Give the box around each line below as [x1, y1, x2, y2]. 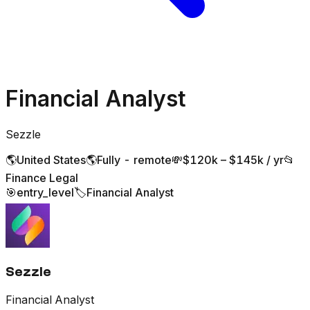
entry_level [17, 185, 74, 199]
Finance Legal [6, 170, 78, 185]
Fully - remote [97, 152, 172, 167]
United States [17, 152, 86, 167]
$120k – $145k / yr [183, 152, 284, 167]
